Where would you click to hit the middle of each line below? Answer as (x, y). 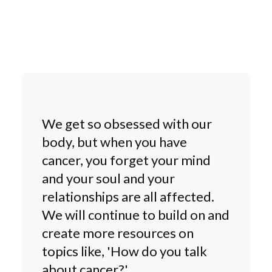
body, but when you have (114, 141)
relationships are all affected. (128, 196)
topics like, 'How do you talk (124, 251)
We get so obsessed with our (127, 123)
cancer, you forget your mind (126, 160)
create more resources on (118, 233)
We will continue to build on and (136, 214)
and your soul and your (108, 178)
